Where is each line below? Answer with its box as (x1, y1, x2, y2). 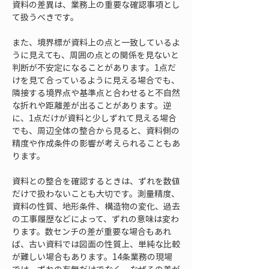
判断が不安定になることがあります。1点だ (12, 61, 176, 73)
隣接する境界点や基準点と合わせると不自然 (12, 86, 180, 98)
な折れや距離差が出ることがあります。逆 (12, 99, 171, 111)
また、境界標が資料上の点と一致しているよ (12, 36, 180, 48)
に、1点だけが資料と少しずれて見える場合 (12, 112, 177, 124)
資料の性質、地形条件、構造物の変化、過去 (12, 200, 180, 212)
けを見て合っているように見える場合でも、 (12, 74, 180, 86)
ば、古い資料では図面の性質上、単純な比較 (12, 238, 180, 250)
